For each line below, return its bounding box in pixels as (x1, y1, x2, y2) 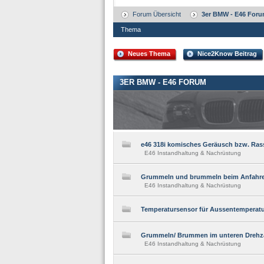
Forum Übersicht (133, 11, 181, 18)
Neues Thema (128, 50, 170, 57)
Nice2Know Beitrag (197, 50, 257, 57)
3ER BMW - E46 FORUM (120, 78, 206, 87)
